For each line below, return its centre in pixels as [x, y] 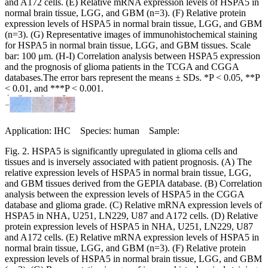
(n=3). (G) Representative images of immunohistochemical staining [131, 34]
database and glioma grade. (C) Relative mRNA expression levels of [133, 205]
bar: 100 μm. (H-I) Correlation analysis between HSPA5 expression [133, 56]
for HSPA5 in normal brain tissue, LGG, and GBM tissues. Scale [128, 45]
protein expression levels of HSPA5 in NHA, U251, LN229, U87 [129, 226]
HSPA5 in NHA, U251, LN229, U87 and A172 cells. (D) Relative [131, 215]
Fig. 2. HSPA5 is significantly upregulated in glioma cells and [121, 151]
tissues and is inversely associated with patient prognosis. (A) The [128, 162]
